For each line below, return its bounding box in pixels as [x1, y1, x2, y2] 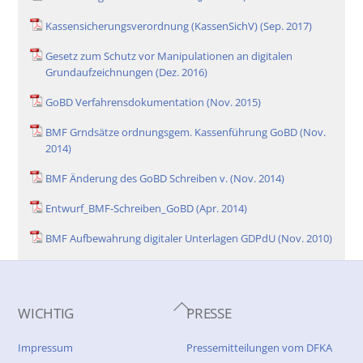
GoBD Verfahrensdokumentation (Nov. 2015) [45, 95, 262, 110]
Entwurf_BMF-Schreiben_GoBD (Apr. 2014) [45, 200, 248, 216]
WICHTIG [18, 304, 75, 323]
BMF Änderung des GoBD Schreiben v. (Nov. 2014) [45, 170, 285, 186]
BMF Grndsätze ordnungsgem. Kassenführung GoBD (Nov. [45, 124, 327, 139]
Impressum [18, 340, 74, 356]
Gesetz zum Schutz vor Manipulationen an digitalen [45, 49, 293, 64]
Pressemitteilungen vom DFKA [186, 340, 333, 356]
